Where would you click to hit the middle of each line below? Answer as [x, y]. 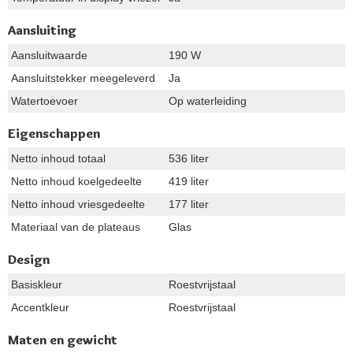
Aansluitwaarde [49, 55]
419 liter [189, 181]
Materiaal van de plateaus [76, 227]
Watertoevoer [45, 101]
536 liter [189, 158]
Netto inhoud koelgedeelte [76, 181]
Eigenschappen [54, 133]
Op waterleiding [208, 101]
